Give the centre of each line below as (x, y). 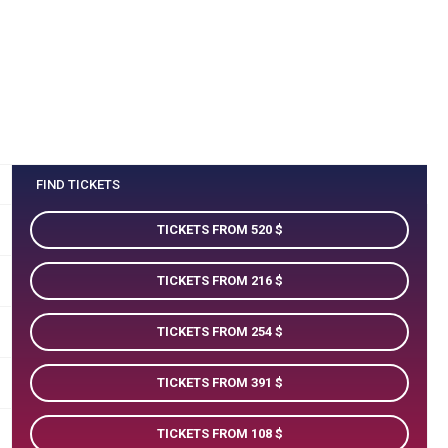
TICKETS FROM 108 (215, 433)
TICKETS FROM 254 (215, 331)
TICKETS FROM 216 (215, 280)
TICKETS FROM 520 (215, 229)
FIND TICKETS (78, 184)
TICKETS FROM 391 (215, 382)
